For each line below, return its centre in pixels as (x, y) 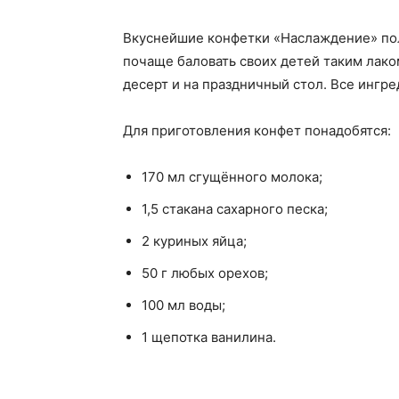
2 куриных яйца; (194, 241)
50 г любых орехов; (205, 273)
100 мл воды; (183, 305)
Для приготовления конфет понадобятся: (257, 130)
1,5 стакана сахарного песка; (235, 209)
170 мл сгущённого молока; (232, 177)
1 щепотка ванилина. (209, 337)
